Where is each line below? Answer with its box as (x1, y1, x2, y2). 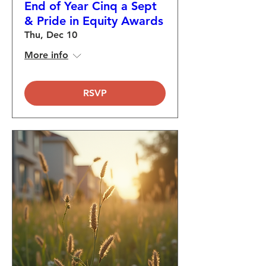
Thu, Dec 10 (24, 29, 77, 40)
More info (24, 49, 68, 61)
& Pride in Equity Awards (24, 14, 163, 28)
